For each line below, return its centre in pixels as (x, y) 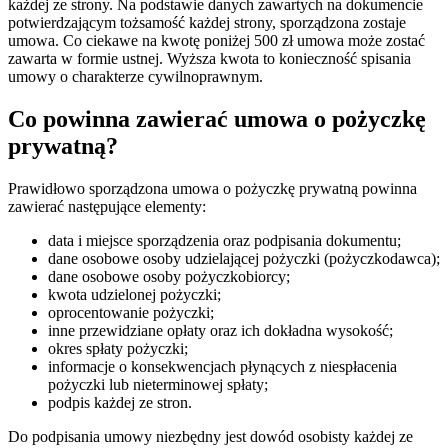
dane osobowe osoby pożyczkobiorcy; (169, 276)
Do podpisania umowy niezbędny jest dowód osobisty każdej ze (210, 436)
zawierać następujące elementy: (107, 206)
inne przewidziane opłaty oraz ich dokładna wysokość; (220, 330)
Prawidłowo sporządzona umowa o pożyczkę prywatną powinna (212, 188)
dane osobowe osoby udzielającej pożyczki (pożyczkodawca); (244, 258)
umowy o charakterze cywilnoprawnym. (135, 77)
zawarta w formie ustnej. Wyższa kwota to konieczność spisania (209, 59)
